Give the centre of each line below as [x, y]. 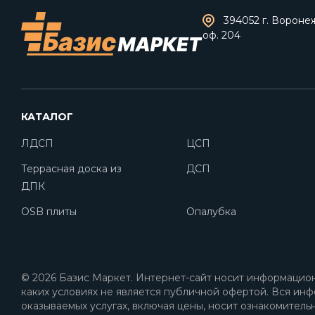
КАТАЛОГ [47, 117]
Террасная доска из [71, 169]
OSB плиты [49, 212]
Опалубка [212, 212]
